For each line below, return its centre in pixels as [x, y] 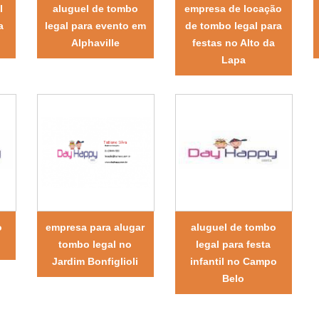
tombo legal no [95, 245]
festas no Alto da [233, 43]
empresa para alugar [95, 228]
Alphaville [95, 43]
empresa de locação [234, 9]
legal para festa [234, 245]
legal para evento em [95, 26]
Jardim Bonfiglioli [95, 262]
